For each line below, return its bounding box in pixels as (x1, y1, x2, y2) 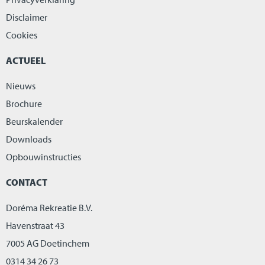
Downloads (6, 133, 51, 146)
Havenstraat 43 (6, 219, 64, 232)
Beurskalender (6, 115, 63, 128)
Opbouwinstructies (6, 151, 81, 163)
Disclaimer (6, 11, 47, 24)
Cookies (6, 29, 37, 41)
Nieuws (6, 80, 35, 92)
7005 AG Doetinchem (6, 237, 89, 250)
